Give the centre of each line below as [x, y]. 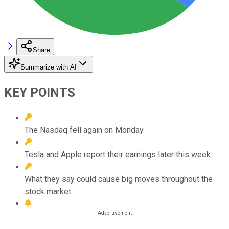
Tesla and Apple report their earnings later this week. [118, 154]
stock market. [49, 191]
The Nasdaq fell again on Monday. [85, 130]
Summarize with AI [49, 67]
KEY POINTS [40, 92]
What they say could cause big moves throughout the [119, 179]
